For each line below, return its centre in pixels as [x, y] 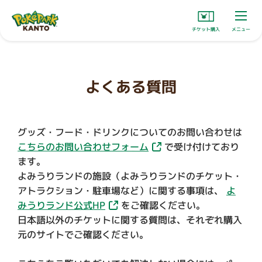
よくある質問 [131, 87]
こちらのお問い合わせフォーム [83, 147]
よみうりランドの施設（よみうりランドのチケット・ [130, 176]
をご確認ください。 [162, 205]
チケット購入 [206, 29]
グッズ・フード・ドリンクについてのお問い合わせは [130, 132]
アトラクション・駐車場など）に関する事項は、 [122, 191]
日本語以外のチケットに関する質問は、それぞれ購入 [130, 220]
